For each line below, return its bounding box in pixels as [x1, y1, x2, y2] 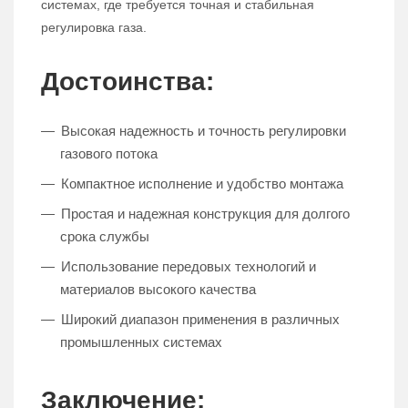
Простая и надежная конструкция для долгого [61, 206, 350, 222]
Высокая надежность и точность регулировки [61, 123, 346, 139]
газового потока [60, 146, 158, 162]
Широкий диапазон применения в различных [61, 311, 340, 328]
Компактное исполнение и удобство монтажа [61, 176, 343, 192]
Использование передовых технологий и [61, 259, 316, 275]
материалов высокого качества [60, 281, 256, 298]
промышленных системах [60, 334, 222, 351]
